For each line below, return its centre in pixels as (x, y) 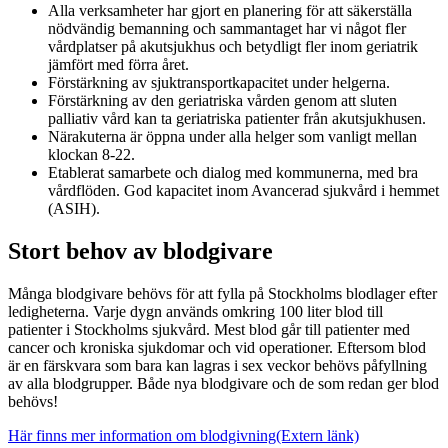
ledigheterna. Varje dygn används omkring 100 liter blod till (195, 311)
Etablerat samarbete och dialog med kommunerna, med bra (233, 172)
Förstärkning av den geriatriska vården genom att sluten (222, 100)
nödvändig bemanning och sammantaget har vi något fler (227, 28)
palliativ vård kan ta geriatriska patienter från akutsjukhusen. (237, 118)
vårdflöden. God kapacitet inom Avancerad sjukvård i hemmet (243, 190)
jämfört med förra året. (118, 64)
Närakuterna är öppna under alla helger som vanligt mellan (232, 136)
